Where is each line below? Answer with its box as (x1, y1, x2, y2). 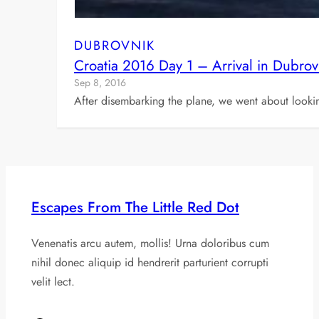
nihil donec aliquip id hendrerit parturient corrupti (31, 253, 268, 271)
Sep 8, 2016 (74, 75, 126, 90)
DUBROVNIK (74, 36, 155, 56)
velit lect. (31, 273, 75, 290)
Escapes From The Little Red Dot (31, 196, 239, 218)
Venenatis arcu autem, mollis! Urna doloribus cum (31, 234, 269, 251)
